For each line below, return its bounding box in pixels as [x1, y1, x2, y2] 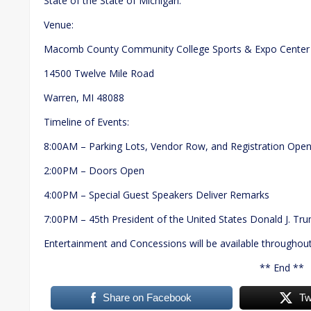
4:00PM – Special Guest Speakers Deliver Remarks [44, 187, 269, 201]
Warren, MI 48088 [44, 90, 124, 104]
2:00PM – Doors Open [44, 163, 144, 177]
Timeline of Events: [44, 115, 129, 128]
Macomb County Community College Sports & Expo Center [44, 42, 310, 56]
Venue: [44, 17, 74, 31]
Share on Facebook [103, 291, 192, 303]
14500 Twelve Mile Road [44, 66, 154, 80]
